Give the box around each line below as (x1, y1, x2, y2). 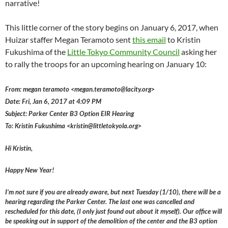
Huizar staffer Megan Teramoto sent (5, 35, 132, 45)
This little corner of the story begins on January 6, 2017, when (5, 22, 218, 33)
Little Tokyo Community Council (67, 47, 180, 57)
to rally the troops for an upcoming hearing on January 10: (5, 59, 207, 69)
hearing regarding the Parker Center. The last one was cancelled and (5, 197, 194, 206)
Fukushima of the (5, 47, 67, 57)
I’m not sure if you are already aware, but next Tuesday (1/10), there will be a (5, 188, 221, 196)
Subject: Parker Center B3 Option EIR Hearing (5, 109, 134, 118)
